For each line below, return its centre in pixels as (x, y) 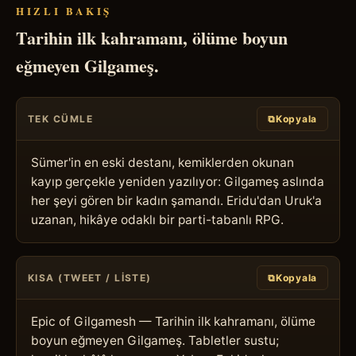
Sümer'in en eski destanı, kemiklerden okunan (163, 162)
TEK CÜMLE (60, 118)
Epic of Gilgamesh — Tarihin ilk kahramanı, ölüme (173, 321)
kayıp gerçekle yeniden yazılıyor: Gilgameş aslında (178, 181)
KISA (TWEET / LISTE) (90, 277)
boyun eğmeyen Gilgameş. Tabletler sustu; (155, 340)
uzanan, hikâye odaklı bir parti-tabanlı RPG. (157, 219)
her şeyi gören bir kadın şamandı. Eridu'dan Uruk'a (176, 200)
